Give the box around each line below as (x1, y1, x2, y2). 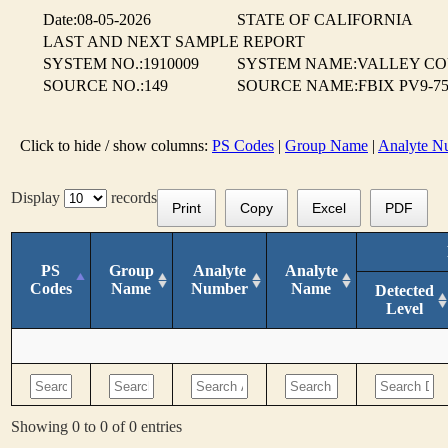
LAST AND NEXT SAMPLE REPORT (43, 33, 305, 50)
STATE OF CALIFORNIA (237, 11, 413, 28)
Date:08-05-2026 (43, 11, 151, 28)
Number (191, 279, 248, 297)
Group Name (285, 137, 368, 154)
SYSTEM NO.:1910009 (43, 55, 199, 72)
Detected (375, 281, 434, 299)
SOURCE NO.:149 (43, 77, 168, 94)
